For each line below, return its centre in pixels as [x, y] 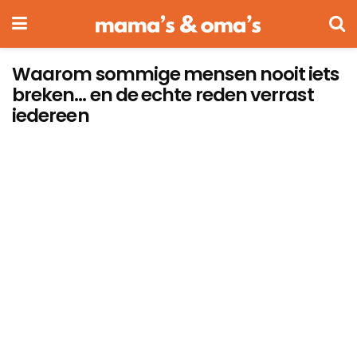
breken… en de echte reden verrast [163, 95]
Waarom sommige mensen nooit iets [176, 74]
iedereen [51, 116]
